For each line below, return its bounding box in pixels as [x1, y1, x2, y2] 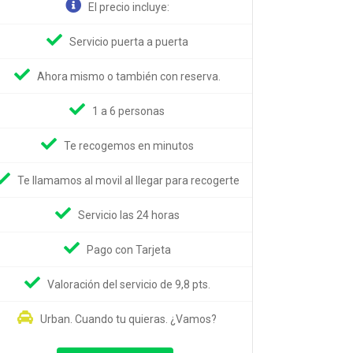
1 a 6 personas [92, 104, 165, 117]
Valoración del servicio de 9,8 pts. [46, 277, 210, 291]
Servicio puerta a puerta [69, 35, 188, 48]
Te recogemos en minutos [63, 139, 194, 152]
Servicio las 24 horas [77, 208, 180, 221]
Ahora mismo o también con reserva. [36, 69, 221, 83]
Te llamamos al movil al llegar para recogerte [17, 173, 240, 187]
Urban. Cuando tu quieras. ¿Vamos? [40, 312, 217, 325]
